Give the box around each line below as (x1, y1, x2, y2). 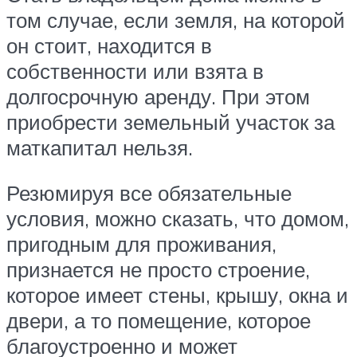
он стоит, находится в (6, 32, 212, 58)
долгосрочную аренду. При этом (6, 83, 310, 109)
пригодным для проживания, (6, 231, 277, 257)
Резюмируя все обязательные (6, 180, 292, 206)
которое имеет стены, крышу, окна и (6, 282, 348, 308)
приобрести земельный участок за (6, 108, 335, 135)
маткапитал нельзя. (6, 134, 193, 160)
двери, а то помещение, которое (6, 308, 311, 334)
